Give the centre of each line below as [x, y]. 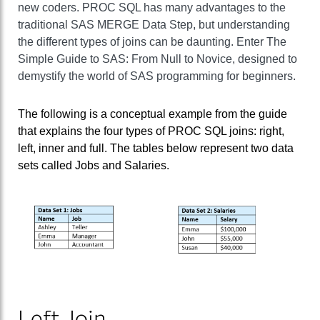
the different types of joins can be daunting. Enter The [152, 41]
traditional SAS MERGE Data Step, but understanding [154, 24]
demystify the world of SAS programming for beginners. [157, 76]
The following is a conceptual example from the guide [152, 114]
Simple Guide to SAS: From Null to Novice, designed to [157, 59]
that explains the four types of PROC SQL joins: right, [151, 131]
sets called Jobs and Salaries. [94, 166]
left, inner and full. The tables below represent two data [156, 149]
